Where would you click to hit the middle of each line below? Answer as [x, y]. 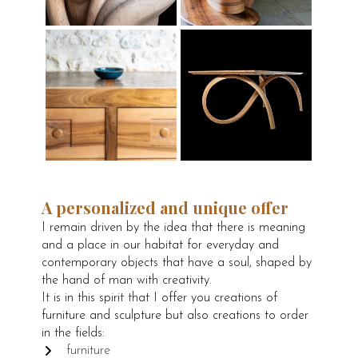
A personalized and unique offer [165, 207]
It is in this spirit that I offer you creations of [160, 298]
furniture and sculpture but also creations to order [175, 315]
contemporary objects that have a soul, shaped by [177, 263]
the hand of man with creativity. [127, 280]
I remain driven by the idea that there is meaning [174, 227]
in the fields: [74, 333]
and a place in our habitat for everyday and [161, 245]
